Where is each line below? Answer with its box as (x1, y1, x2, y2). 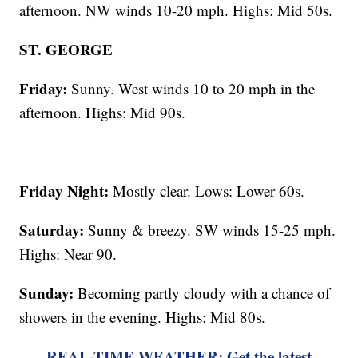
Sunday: (19, 282, 74, 304)
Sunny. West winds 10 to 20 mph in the (67, 78, 316, 99)
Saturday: (19, 219, 85, 241)
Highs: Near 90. (19, 244, 117, 265)
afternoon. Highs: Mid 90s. (19, 102, 186, 123)
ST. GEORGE (19, 38, 113, 61)
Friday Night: (19, 180, 109, 202)
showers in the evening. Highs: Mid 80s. (19, 307, 266, 328)
